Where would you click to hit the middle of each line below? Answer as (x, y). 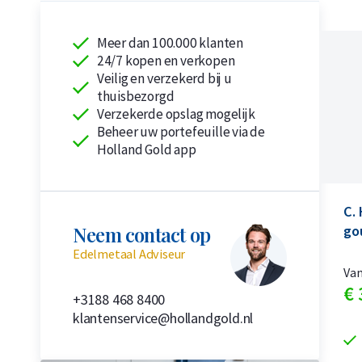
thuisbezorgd (135, 96)
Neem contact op (142, 234)
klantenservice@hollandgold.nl (163, 318)
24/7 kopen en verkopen (166, 61)
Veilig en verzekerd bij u (164, 78)
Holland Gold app (146, 149)
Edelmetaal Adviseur (129, 254)
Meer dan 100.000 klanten (170, 43)
